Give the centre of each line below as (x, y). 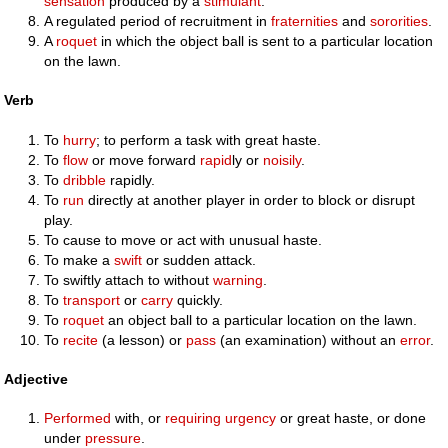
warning (238, 279)
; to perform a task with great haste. (209, 139)
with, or (138, 417)
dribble (85, 179)
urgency (251, 417)
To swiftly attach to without (129, 279)
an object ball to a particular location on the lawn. (261, 319)
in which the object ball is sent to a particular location (265, 41)
